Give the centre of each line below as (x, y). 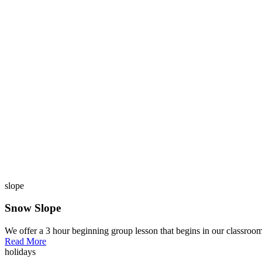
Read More (25, 242)
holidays (20, 252)
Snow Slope (33, 208)
